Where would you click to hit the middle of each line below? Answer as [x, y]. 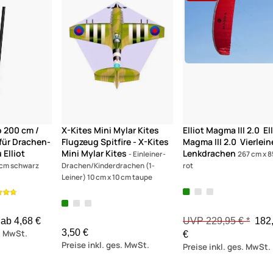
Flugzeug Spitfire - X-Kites [115, 142]
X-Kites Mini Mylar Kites [110, 130]
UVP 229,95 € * [217, 221]
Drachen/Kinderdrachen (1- [108, 166]
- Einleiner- [147, 154]
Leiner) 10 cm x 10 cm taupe [107, 177]
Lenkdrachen [210, 154]
